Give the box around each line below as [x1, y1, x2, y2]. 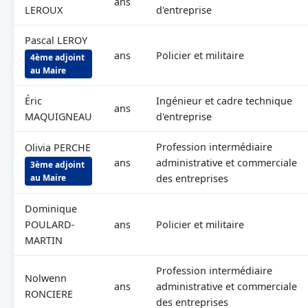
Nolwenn [25, 272, 67, 285]
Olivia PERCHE [25, 141, 91, 154]
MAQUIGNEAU [25, 110, 92, 123]
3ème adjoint [30, 159, 85, 170]
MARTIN [25, 234, 63, 247]
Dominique [25, 202, 77, 215]
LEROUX [25, 3, 63, 16]
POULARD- [25, 218, 75, 231]
